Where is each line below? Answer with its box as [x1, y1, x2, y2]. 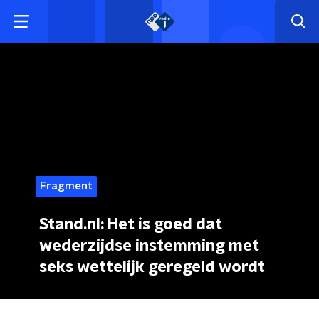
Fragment [40, 181, 93, 192]
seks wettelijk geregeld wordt [39, 259, 265, 275]
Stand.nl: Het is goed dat [39, 216, 222, 232]
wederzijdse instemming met [39, 238, 259, 253]
